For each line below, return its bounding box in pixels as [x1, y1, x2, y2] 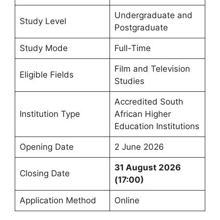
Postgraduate [114, 23, 168, 33]
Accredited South [114, 97, 183, 107]
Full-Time [114, 43, 151, 54]
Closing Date [19, 168, 70, 179]
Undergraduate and [114, 10, 192, 21]
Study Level [19, 16, 66, 27]
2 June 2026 [114, 142, 164, 152]
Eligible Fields [19, 70, 74, 80]
